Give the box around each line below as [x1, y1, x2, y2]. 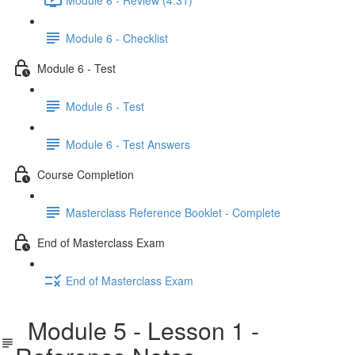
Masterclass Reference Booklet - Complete [66, 204, 281, 220]
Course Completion [37, 166, 134, 182]
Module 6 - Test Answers [66, 136, 190, 152]
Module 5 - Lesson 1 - [14, 313, 259, 347]
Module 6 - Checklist [66, 29, 168, 46]
